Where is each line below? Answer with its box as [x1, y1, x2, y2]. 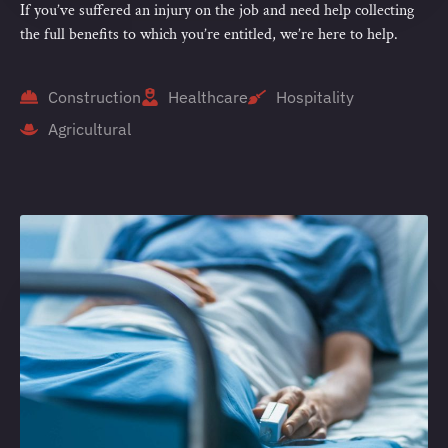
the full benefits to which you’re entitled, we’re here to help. [20, 24, 398, 46]
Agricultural [47, 119, 131, 140]
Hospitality [275, 87, 354, 108]
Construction [47, 87, 141, 108]
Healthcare [168, 87, 248, 108]
